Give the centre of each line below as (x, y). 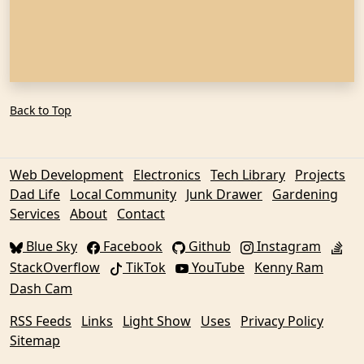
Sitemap (35, 340)
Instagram (287, 246)
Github (208, 246)
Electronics (167, 175)
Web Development (67, 175)
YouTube (217, 267)
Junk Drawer (224, 194)
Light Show (157, 321)
